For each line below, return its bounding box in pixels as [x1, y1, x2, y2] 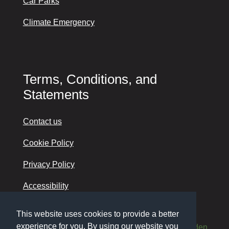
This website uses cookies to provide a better [16, 210, 179, 219]
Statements [22, 87, 89, 102]
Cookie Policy [22, 138, 74, 147]
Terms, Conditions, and [22, 72, 157, 86]
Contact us [22, 117, 62, 126]
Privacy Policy [22, 159, 75, 169]
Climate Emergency [22, 17, 95, 27]
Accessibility [22, 181, 68, 190]
